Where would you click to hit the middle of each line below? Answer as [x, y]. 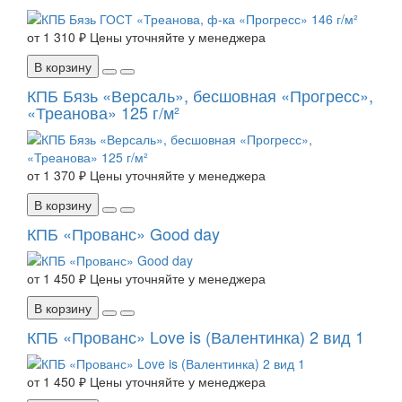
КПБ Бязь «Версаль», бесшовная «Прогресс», [200, 96]
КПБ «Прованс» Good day [123, 234]
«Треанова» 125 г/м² [103, 113]
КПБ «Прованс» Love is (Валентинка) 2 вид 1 [196, 337]
